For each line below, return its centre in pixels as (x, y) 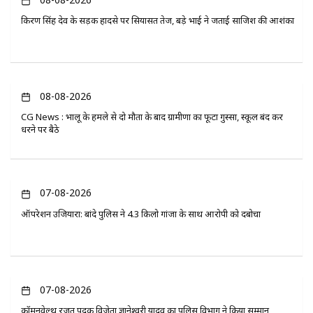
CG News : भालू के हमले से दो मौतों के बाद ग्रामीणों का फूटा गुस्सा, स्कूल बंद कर (152, 117)
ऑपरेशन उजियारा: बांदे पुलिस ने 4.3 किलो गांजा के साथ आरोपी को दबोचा (141, 213)
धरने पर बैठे (40, 130)
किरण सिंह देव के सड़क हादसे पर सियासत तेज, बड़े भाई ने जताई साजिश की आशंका (158, 21)
